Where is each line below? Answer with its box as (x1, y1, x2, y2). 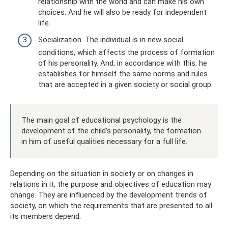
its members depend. (10, 212, 81, 221)
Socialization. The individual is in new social (38, 35, 183, 44)
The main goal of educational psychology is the (21, 116, 182, 125)
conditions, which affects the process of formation (38, 48, 215, 57)
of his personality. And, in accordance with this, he (38, 59, 207, 68)
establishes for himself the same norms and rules (38, 69, 208, 78)
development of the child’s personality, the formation (21, 126, 201, 135)
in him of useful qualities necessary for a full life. (21, 137, 187, 146)
